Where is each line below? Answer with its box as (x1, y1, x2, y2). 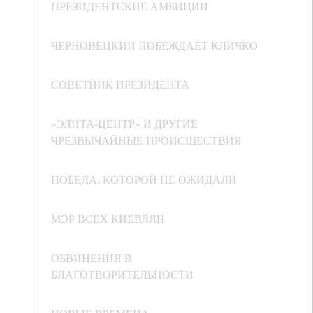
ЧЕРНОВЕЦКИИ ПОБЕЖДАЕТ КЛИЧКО (51, 38, 258, 53)
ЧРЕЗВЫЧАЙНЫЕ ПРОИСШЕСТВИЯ (51, 133, 242, 148)
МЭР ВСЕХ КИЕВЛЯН (51, 211, 165, 226)
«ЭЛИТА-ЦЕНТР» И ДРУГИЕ (51, 116, 198, 131)
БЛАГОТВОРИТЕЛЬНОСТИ (51, 267, 194, 282)
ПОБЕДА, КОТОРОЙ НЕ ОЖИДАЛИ (51, 172, 237, 187)
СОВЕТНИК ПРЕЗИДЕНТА (51, 77, 189, 92)
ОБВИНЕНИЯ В (51, 250, 132, 265)
